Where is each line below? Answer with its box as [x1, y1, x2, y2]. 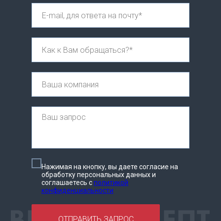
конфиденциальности [41, 186, 113, 195]
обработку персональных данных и [41, 171, 156, 179]
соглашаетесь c [41, 179, 94, 187]
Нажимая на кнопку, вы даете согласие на [41, 163, 178, 171]
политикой [94, 179, 128, 187]
